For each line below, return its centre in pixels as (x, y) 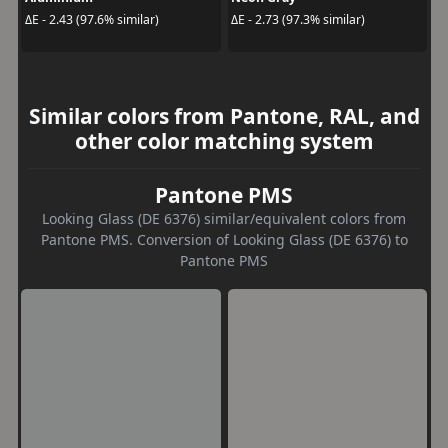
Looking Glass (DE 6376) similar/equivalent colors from (224, 218)
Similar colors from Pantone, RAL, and (224, 116)
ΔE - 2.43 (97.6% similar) (91, 19)
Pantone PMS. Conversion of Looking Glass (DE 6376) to (224, 239)
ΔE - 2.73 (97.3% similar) (298, 19)
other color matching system (224, 141)
